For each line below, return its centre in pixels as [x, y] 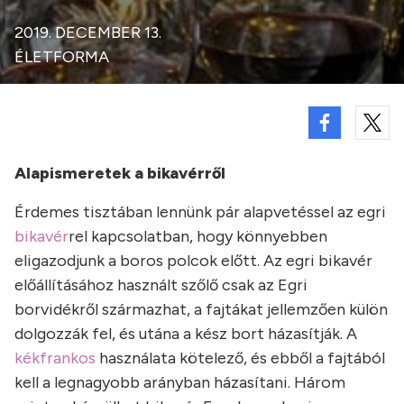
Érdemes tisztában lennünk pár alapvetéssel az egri [200, 212]
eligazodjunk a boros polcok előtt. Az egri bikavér [193, 261]
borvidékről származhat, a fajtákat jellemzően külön [201, 309]
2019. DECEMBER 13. [88, 32]
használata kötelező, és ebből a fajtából [240, 358]
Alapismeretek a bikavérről [120, 173]
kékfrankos [55, 358]
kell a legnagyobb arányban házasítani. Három [180, 382]
